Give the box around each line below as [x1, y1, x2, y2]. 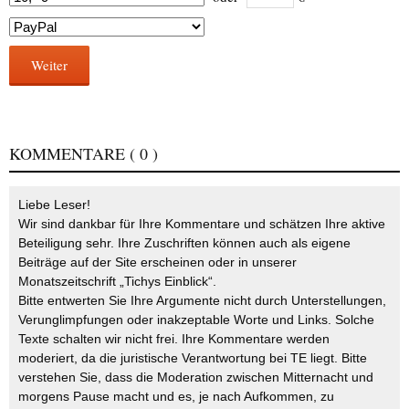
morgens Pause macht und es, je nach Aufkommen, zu [18, 389, 334, 404]
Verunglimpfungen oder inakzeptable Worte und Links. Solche [18, 312, 374, 327]
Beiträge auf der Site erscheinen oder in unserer [18, 255, 297, 269]
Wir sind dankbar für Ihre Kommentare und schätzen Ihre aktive [18, 216, 385, 231]
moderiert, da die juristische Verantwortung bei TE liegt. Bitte [18, 351, 367, 365]
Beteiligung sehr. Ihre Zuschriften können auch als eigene [18, 236, 351, 250]
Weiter [31, 56, 68, 74]
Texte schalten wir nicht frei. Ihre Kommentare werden [18, 331, 330, 346]
